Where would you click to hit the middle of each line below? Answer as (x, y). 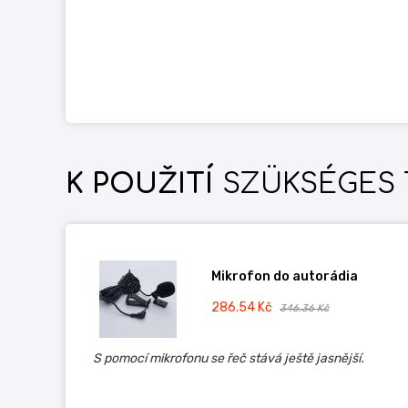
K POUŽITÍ (140, 184)
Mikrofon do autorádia (284, 276)
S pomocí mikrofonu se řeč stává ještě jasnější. (229, 358)
